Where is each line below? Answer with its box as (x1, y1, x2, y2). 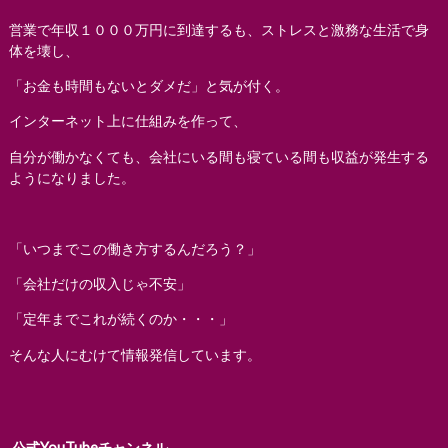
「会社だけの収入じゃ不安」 (8, 274, 191, 292)
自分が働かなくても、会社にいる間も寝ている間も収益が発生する (8, 147, 429, 165)
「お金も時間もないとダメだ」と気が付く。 (8, 77, 289, 94)
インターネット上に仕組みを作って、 (8, 112, 247, 130)
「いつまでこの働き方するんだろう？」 (8, 239, 261, 257)
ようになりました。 (8, 168, 135, 186)
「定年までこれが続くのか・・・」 (8, 310, 233, 328)
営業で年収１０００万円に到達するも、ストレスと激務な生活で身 (8, 20, 429, 38)
